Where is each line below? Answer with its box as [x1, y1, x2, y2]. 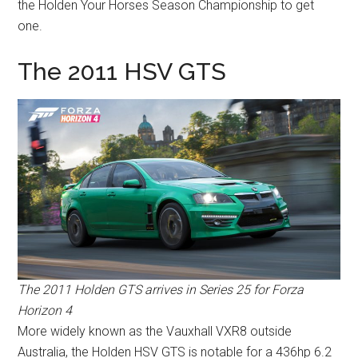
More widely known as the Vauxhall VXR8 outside [18, 324, 292, 340]
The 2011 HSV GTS [18, 57, 227, 86]
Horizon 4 [18, 303, 73, 319]
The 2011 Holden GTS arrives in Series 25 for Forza [18, 282, 304, 298]
